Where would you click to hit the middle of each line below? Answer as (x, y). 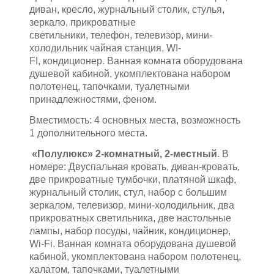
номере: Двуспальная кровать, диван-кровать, (135, 167)
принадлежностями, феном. (93, 100)
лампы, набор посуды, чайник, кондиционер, (130, 231)
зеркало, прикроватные (83, 23)
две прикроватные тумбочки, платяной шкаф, (133, 180)
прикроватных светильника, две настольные (130, 218)
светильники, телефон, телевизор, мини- (121, 35)
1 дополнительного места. (88, 133)
